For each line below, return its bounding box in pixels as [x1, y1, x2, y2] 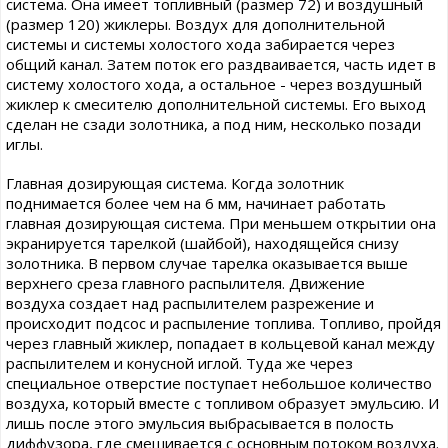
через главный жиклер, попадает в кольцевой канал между [6, 333, 435, 354]
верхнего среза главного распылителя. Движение [6, 273, 365, 294]
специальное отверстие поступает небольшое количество [6, 373, 432, 394]
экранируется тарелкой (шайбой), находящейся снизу [6, 233, 399, 254]
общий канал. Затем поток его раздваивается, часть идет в [6, 54, 436, 75]
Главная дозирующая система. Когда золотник [6, 173, 344, 194]
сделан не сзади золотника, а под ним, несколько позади [6, 114, 421, 135]
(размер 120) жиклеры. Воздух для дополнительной [6, 14, 385, 35]
